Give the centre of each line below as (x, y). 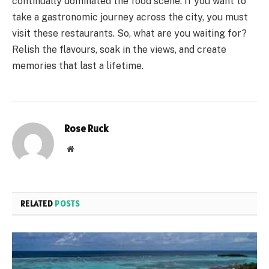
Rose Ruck (86, 129)
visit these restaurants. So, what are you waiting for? (129, 34)
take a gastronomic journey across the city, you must (130, 17)
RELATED (38, 204)
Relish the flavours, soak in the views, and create (119, 50)
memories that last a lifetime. (78, 66)
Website (87, 149)
